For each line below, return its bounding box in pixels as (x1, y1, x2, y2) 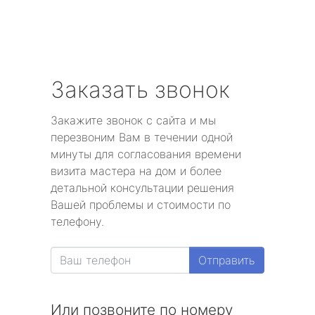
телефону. (51, 214, 104, 229)
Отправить (198, 253, 255, 268)
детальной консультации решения (51, 181, 234, 195)
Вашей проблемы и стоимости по (51, 198, 231, 212)
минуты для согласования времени (51, 147, 241, 162)
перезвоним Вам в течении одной (51, 130, 233, 145)
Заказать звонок (51, 76, 230, 104)
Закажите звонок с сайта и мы (51, 113, 216, 128)
